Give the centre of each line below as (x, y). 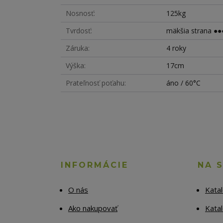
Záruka (77, 48)
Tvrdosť (78, 31)
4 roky (176, 48)
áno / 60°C (184, 83)
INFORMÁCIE (95, 165)
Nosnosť (80, 13)
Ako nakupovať (93, 208)
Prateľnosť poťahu (95, 83)
